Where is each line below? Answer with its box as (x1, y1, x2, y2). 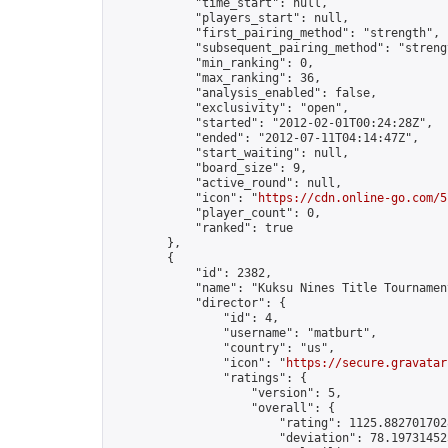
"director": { (111, 296, 286, 310)
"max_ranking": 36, (111, 71, 321, 85)
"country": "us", (111, 341, 335, 355)
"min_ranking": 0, (111, 56, 314, 70)
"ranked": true (111, 221, 293, 235)
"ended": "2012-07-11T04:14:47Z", (111, 131, 419, 145)
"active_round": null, (111, 176, 342, 190)
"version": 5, (111, 386, 342, 400)
